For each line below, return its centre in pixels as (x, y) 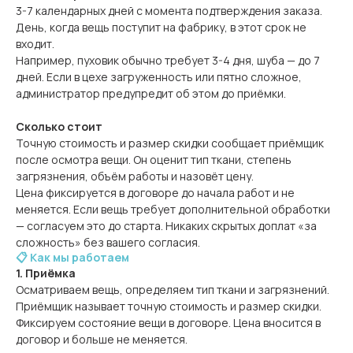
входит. (35, 44)
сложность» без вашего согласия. (108, 242)
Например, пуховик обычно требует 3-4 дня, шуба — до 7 (168, 60)
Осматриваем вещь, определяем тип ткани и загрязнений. (173, 290)
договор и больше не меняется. (102, 339)
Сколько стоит (59, 126)
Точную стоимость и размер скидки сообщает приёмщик (170, 143)
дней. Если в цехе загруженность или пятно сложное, (159, 77)
